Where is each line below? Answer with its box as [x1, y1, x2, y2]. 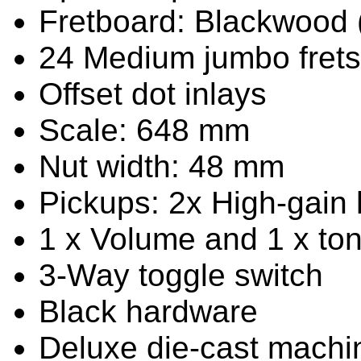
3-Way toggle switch [39, 257, 323, 293]
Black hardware [39, 293, 258, 329]
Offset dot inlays [39, 76, 267, 111]
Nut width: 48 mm [39, 148, 284, 184]
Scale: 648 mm [39, 112, 250, 147]
